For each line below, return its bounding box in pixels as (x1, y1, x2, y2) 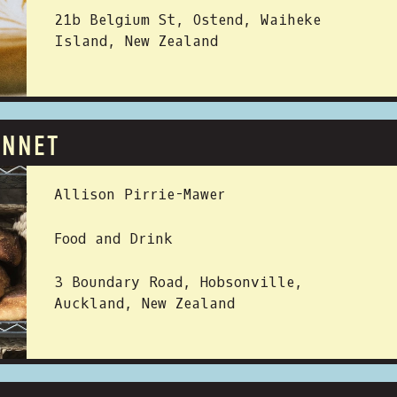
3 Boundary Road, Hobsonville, (54, 273, 303, 292)
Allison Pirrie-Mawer (54, 185, 225, 204)
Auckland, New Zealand (54, 294, 235, 313)
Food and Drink (54, 230, 173, 248)
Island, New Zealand (54, 32, 218, 51)
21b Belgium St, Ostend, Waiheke (54, 11, 321, 29)
